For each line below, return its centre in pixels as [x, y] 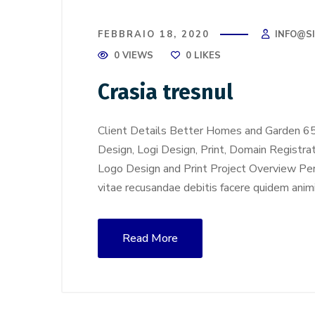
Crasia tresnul [165, 92]
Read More [150, 238]
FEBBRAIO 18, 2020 [154, 34]
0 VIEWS [134, 56]
